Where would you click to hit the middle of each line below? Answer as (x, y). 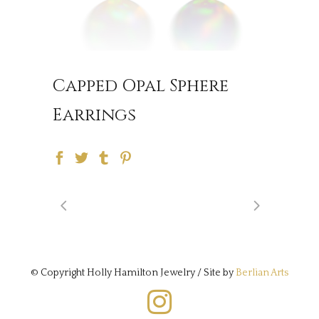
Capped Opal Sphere (141, 86)
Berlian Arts (262, 273)
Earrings (94, 115)
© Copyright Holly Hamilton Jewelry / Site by (133, 273)
